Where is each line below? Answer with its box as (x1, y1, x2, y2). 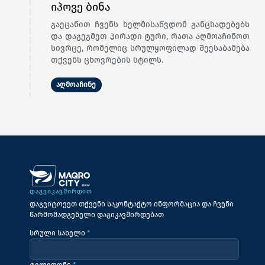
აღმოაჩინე (56, 80, 96, 89)
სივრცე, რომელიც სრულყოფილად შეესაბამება (50, 43, 250, 53)
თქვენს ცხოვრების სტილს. (50, 55, 163, 65)
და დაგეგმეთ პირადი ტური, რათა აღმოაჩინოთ (50, 31, 250, 41)
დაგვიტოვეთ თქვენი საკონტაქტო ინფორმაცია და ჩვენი (29, 199, 234, 209)
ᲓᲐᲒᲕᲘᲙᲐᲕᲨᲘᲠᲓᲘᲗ (29, 188, 92, 196)
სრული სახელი (29, 228, 87, 237)
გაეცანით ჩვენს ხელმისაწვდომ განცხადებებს (50, 20, 250, 30)
